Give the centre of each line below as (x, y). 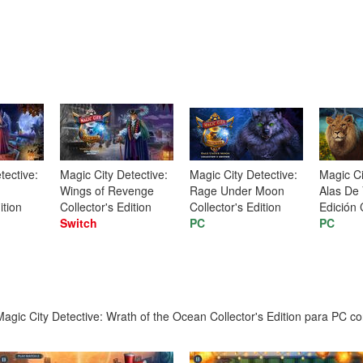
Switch (79, 223)
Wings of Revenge (107, 191)
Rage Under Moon (237, 191)
